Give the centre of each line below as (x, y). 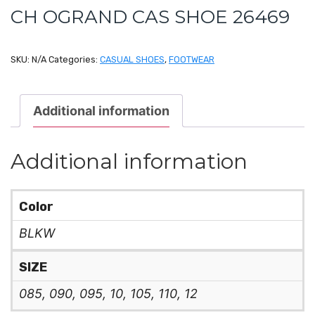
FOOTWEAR (192, 59)
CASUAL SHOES (132, 59)
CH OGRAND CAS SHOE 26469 (150, 17)
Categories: (74, 59)
